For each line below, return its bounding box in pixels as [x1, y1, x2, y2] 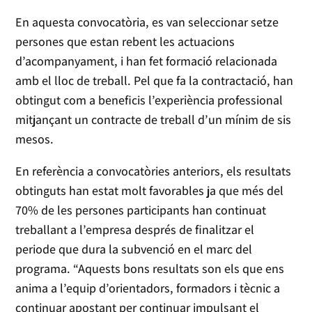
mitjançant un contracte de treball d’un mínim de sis [15, 111, 292, 128]
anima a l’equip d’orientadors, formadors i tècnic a [15, 280, 281, 297]
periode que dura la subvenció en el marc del [15, 241, 253, 258]
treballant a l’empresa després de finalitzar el [15, 221, 255, 238]
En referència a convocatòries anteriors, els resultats [15, 163, 292, 180]
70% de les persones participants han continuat [15, 202, 267, 219]
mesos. [15, 131, 57, 148]
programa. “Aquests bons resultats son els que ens [15, 260, 285, 277]
